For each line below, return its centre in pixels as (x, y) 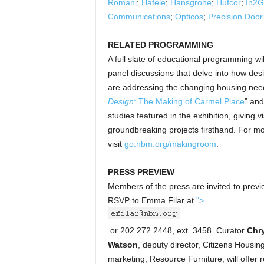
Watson (123, 245)
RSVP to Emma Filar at (152, 200)
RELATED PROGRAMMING (160, 45)
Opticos (189, 16)
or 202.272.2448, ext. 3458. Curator (177, 230)
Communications (139, 16)
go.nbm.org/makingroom (170, 144)
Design (121, 101)
